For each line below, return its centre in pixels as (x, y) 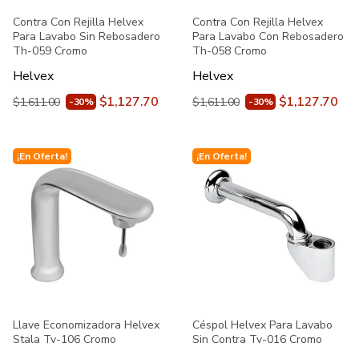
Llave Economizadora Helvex (86, 325)
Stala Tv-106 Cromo (65, 339)
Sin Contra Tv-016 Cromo (257, 339)
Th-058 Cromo (230, 51)
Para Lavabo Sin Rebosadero (87, 36)
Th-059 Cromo (50, 51)
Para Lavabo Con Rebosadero (268, 36)
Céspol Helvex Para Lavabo (262, 325)
